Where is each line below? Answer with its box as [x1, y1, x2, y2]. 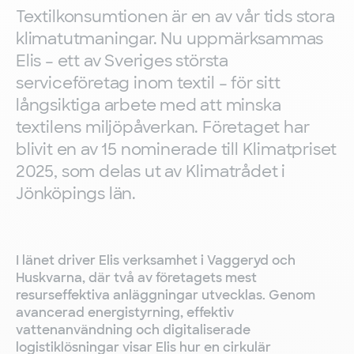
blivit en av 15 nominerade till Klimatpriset [16, 139, 337, 160]
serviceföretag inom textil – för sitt [16, 73, 281, 93]
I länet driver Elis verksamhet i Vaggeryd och [16, 252, 296, 269]
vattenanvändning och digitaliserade [16, 322, 250, 338]
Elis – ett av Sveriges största [16, 51, 229, 71]
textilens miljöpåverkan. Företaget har [16, 117, 310, 137]
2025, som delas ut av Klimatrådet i [16, 161, 285, 182]
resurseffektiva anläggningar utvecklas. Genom [16, 287, 315, 303]
